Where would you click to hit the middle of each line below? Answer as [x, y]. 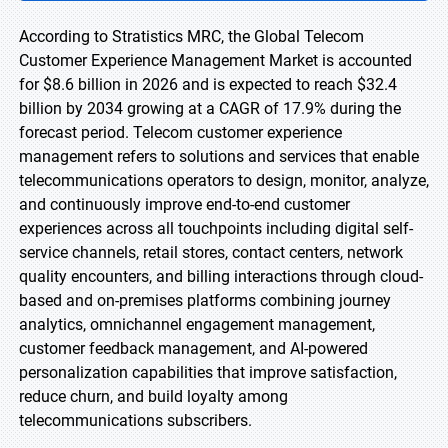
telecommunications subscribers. [135, 420]
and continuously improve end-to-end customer [184, 204]
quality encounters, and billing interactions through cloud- [221, 276]
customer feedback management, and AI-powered [193, 348]
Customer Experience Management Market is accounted [215, 60]
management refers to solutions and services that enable [219, 156]
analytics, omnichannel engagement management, [197, 324]
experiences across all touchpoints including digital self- [216, 228]
